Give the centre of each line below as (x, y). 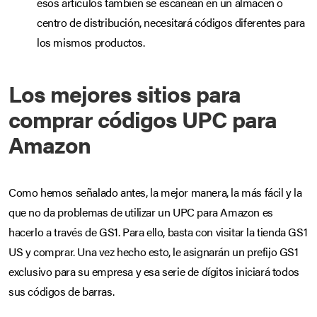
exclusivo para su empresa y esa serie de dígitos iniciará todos (154, 271)
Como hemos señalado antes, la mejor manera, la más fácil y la (155, 192)
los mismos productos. (91, 42)
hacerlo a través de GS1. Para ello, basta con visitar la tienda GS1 (158, 231)
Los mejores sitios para (125, 93)
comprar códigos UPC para (143, 118)
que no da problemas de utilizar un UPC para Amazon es (141, 212)
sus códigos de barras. (62, 291)
